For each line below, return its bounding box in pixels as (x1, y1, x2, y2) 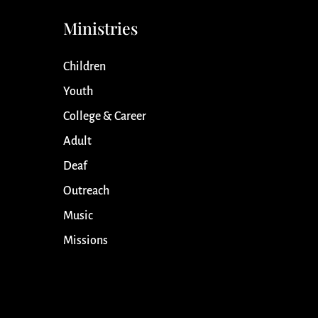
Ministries (63, 17, 138, 40)
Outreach (63, 185, 110, 198)
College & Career (63, 110, 147, 124)
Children (63, 60, 106, 74)
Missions (63, 234, 109, 248)
